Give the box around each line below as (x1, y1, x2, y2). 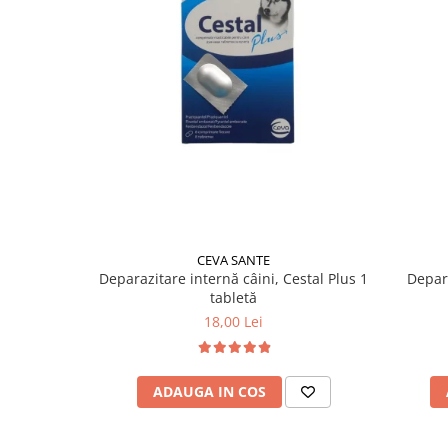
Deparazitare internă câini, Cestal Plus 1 (99, 269, 368, 288)
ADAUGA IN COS (152, 382, 266, 401)
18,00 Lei (204, 312, 263, 331)
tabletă (210, 288, 257, 307)
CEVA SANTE (197, 251, 270, 269)
